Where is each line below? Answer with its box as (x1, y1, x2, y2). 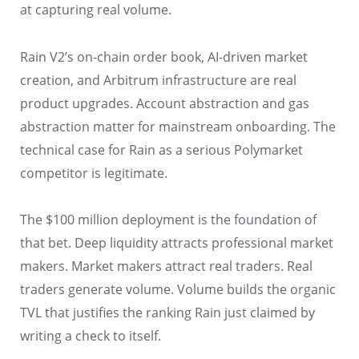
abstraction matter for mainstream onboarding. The (20, 117, 336, 135)
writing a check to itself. (20, 327, 161, 345)
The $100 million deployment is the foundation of (20, 211, 317, 229)
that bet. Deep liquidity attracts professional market (20, 234, 333, 252)
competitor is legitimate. (20, 163, 167, 182)
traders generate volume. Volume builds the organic (20, 280, 336, 299)
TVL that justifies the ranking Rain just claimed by (20, 304, 315, 322)
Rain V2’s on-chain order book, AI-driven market (20, 47, 308, 66)
